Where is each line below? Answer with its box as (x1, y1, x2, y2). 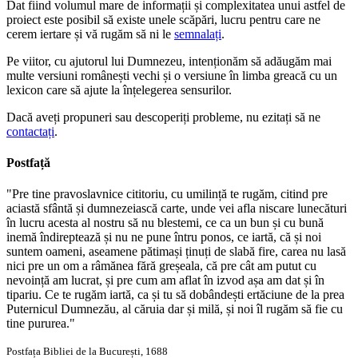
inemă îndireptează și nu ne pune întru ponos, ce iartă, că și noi (6, 230, 321, 245)
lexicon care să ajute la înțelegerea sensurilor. (6, 82, 232, 97)
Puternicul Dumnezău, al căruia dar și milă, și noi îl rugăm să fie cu (6, 302, 343, 316)
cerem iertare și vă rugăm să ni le (6, 26, 174, 41)
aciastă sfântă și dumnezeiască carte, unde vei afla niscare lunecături (6, 201, 347, 216)
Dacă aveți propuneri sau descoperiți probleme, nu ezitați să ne (6, 109, 320, 124)
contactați (6, 124, 54, 138)
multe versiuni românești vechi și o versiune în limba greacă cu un (6, 68, 337, 82)
